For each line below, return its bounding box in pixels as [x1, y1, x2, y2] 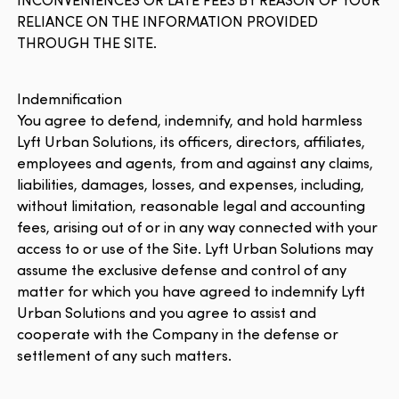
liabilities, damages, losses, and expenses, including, [17, 173, 365, 194]
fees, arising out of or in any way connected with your [17, 216, 379, 237]
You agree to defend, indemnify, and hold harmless [17, 109, 363, 130]
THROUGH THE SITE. [17, 31, 158, 53]
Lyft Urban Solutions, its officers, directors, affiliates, [17, 130, 366, 151]
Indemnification [17, 87, 123, 109]
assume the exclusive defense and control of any [17, 258, 347, 280]
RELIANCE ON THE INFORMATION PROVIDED [17, 10, 319, 31]
